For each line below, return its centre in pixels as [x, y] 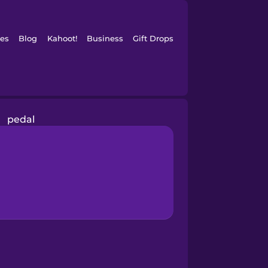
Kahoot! [62, 38]
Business [105, 38]
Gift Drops [153, 38]
